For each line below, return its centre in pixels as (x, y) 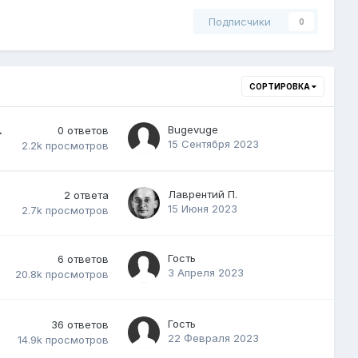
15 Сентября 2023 (213, 143)
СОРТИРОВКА (280, 86)
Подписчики (240, 21)
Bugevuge (193, 129)
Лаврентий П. (203, 194)
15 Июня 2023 (203, 208)
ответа (91, 195)
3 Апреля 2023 (206, 272)
